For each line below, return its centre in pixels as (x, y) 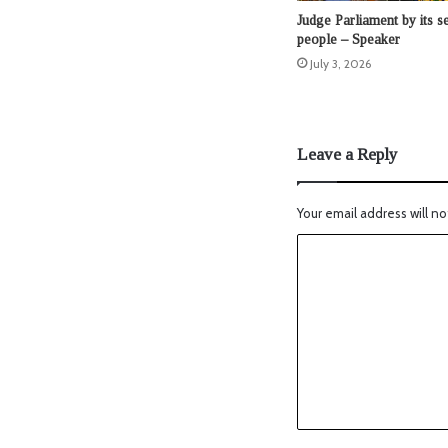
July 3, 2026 (340, 64)
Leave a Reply (347, 155)
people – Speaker (348, 40)
